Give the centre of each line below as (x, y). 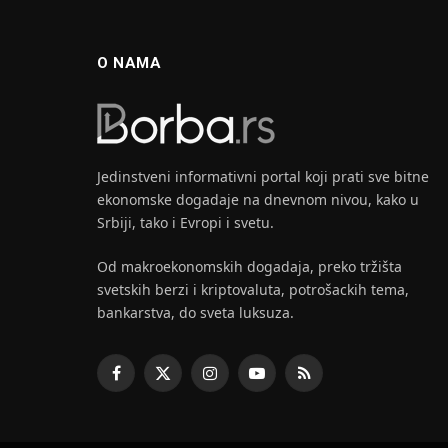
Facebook (145, 382)
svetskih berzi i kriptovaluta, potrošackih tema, (253, 289)
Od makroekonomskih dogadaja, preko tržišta (249, 266)
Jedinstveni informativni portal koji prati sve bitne (263, 176)
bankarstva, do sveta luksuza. (195, 312)
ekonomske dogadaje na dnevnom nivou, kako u (258, 199)
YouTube (284, 382)
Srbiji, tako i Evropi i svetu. (185, 222)
